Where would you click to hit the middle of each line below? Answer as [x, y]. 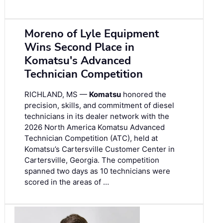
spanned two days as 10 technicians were [97, 171]
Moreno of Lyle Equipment [92, 34]
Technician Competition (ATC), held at [91, 138]
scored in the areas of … [67, 182]
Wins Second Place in [79, 48]
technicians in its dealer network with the [97, 116]
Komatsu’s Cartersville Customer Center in [100, 149]
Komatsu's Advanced [78, 61]
